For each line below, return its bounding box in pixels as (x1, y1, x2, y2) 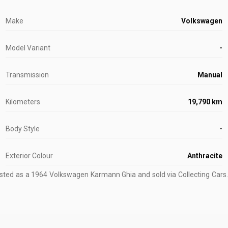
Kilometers (5, 98, 40, 106)
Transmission (5, 71, 49, 79)
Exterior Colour (5, 152, 53, 160)
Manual (197, 71, 223, 79)
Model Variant (5, 44, 50, 52)
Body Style (5, 125, 40, 133)
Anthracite (187, 152, 223, 160)
